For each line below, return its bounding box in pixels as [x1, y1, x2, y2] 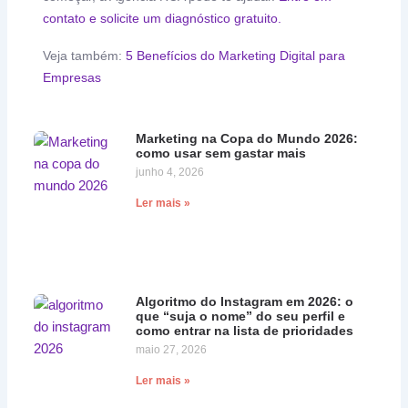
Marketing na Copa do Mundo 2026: [135, 130, 358, 146]
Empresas [43, 69, 102, 85]
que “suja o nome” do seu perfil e [135, 309, 345, 324]
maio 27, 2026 [135, 343, 207, 357]
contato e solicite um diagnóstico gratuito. [43, 11, 282, 26]
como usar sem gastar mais [135, 145, 306, 160]
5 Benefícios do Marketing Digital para [126, 47, 346, 63]
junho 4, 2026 [135, 165, 204, 178]
